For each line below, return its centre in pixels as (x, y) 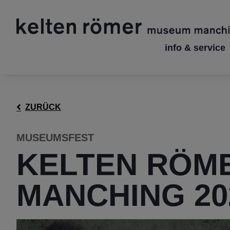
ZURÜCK (43, 107)
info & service (195, 48)
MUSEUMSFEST (55, 138)
